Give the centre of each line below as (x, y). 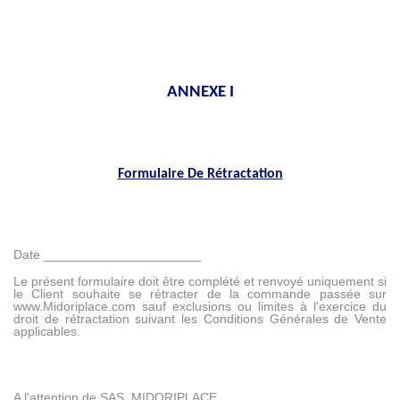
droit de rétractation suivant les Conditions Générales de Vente (200, 319)
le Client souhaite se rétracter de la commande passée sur (200, 294)
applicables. (47, 332)
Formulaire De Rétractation (200, 175)
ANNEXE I (200, 93)
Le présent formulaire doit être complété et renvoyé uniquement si (200, 282)
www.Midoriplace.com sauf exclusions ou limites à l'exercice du (200, 307)
